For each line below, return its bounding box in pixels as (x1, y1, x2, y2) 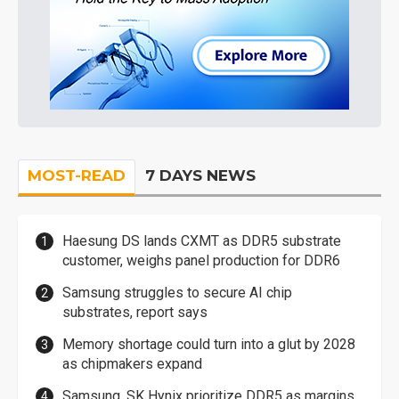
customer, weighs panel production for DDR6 (62, 252, 340, 270)
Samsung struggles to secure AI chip (62, 284, 292, 302)
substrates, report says (62, 304, 208, 322)
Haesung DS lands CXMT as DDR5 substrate (62, 232, 341, 250)
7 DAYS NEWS (145, 167, 256, 185)
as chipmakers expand (62, 355, 202, 373)
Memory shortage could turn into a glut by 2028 (62, 336, 355, 354)
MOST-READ (28, 167, 126, 185)
